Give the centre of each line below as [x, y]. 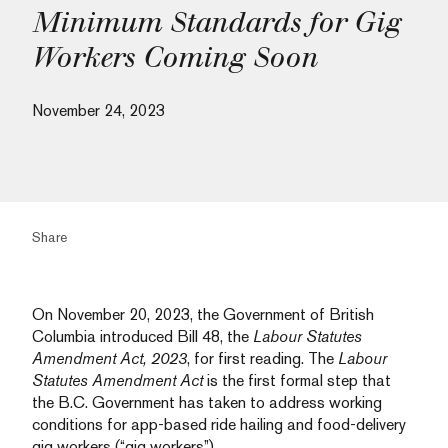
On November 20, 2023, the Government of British [203, 314]
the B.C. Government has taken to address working [207, 402]
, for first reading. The [262, 358]
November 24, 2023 [98, 110]
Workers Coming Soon [174, 57]
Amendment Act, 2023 [109, 358]
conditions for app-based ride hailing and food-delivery [219, 424]
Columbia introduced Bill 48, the [142, 336]
